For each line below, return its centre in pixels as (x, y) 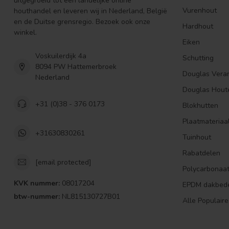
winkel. (25, 33)
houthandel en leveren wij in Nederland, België (90, 11)
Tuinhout (197, 138)
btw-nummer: (37, 197)
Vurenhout (200, 11)
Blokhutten (200, 106)
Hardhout (198, 27)
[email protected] (63, 162)
